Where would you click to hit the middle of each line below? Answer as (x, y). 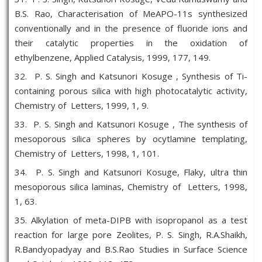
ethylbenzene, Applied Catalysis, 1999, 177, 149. (113, 57)
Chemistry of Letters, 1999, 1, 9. (82, 105)
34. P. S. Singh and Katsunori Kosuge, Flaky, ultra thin (131, 172)
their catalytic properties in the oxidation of (131, 43)
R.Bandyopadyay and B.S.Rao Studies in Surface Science (131, 249)
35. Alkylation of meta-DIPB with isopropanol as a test (131, 220)
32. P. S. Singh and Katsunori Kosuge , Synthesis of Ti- (131, 76)
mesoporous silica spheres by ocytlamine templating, (131, 139)
